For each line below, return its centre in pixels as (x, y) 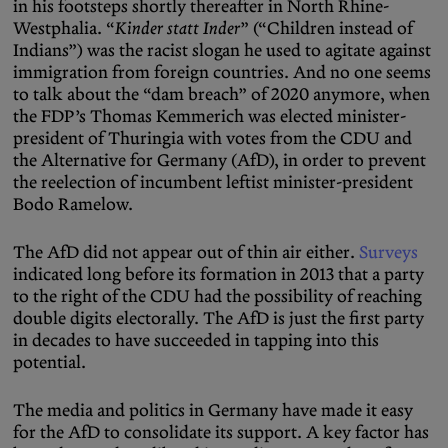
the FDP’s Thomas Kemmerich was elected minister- (209, 116)
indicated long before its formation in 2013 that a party (218, 274)
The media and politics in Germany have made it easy (213, 410)
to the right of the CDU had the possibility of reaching (217, 296)
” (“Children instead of (326, 28)
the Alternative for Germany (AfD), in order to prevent (219, 160)
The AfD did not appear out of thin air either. (186, 252)
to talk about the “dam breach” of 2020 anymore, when (221, 94)
